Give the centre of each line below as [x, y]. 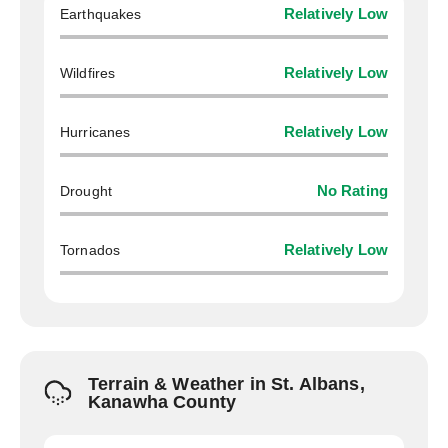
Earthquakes [101, 14]
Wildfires [88, 73]
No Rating [352, 191]
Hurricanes [95, 132]
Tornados [90, 250]
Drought [86, 191]
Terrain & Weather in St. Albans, [226, 384]
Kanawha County [162, 402]
